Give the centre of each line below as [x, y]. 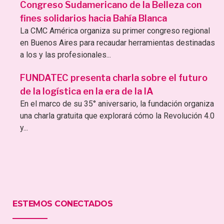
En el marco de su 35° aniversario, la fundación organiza [117, 103]
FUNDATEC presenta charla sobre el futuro [114, 77]
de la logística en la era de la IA [87, 91]
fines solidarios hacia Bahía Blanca [93, 18]
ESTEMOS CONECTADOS [62, 203]
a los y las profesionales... [65, 54]
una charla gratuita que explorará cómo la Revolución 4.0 [117, 115]
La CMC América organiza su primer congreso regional [115, 30]
